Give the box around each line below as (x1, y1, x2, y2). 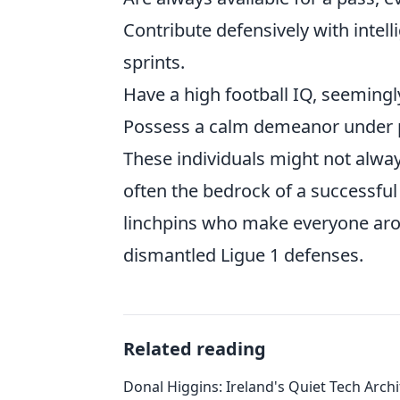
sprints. (123, 50, 185, 74)
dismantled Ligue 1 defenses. (123, 243, 363, 267)
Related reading (123, 337, 266, 361)
